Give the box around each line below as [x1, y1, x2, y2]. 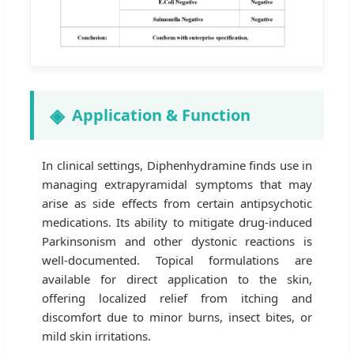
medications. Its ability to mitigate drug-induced [42, 213, 312, 230]
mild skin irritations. [42, 327, 151, 344]
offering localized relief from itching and [42, 289, 312, 306]
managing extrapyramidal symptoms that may [42, 175, 312, 192]
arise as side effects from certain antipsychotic [42, 194, 312, 211]
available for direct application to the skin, [42, 270, 312, 287]
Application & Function [72, 104, 250, 126]
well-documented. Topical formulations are [42, 251, 312, 268]
